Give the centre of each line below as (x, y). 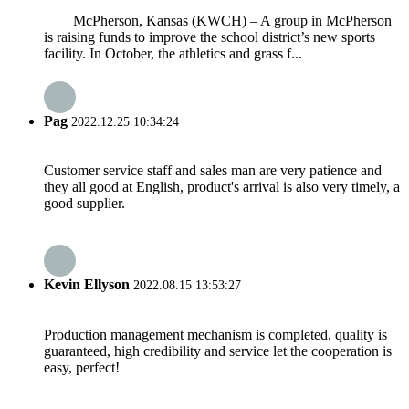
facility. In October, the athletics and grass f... (173, 53)
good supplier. (84, 204)
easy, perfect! (82, 367)
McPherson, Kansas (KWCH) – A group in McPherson (218, 20)
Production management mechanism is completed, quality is (215, 334)
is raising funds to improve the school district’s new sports (210, 37)
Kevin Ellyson (87, 285)
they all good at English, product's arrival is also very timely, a (222, 187)
